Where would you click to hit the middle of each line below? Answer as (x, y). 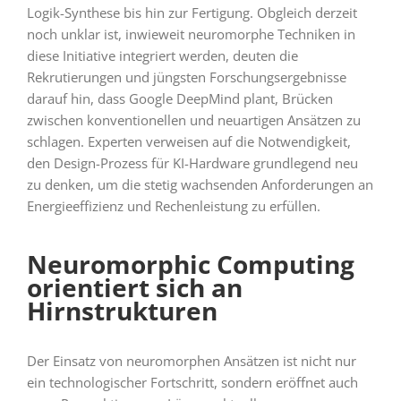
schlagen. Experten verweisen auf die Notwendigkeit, (188, 142)
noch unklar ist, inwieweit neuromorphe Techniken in (191, 34)
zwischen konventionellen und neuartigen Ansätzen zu (193, 120)
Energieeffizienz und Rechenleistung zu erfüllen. (173, 206)
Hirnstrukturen (122, 311)
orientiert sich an (134, 288)
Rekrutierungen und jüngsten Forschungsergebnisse (186, 77)
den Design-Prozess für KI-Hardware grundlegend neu (192, 163)
